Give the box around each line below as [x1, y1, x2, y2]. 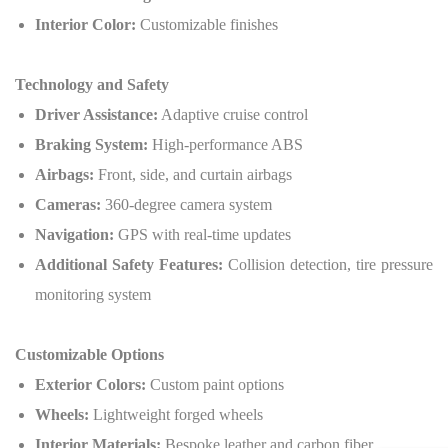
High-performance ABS [148, 136, 303, 153]
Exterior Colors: [35, 376, 146, 393]
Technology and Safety [15, 76, 169, 93]
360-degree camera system [101, 196, 272, 213]
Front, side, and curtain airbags [94, 166, 292, 183]
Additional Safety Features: [35, 256, 223, 273]
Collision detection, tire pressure [223, 256, 433, 273]
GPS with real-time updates [114, 226, 291, 243]
